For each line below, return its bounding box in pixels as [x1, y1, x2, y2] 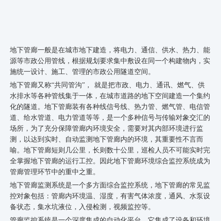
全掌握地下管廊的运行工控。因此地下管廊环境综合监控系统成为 [10, 157, 210, 165]
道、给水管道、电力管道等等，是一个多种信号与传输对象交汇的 [10, 114, 210, 122]
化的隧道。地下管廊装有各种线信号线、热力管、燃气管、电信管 [10, 103, 210, 111]
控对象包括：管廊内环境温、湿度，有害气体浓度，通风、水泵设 [10, 192, 210, 200]
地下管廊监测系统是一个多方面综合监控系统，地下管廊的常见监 [10, 182, 210, 189]
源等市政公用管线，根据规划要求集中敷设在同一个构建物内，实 [10, 57, 210, 65]
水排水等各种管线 [10, 92, 65, 100]
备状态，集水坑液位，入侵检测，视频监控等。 [10, 203, 155, 211]
